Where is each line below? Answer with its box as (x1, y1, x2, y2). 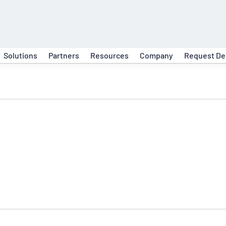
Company (139, 50, 173, 60)
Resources (90, 50, 129, 60)
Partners (48, 50, 79, 60)
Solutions (3, 50, 37, 60)
